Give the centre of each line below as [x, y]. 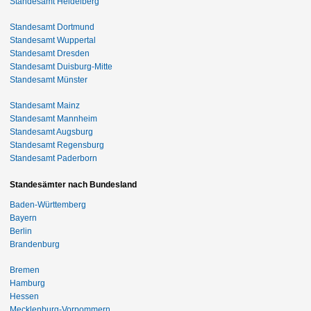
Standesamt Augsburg [51, 132]
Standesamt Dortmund [52, 27]
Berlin [21, 231]
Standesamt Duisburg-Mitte [61, 66]
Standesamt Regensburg [57, 145]
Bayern [23, 218]
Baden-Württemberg [48, 204]
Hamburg [27, 283]
